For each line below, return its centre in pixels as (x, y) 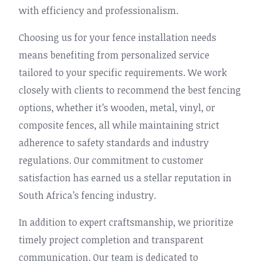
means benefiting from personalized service (114, 55)
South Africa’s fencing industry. (87, 195)
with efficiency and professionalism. (99, 11)
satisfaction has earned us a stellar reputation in (125, 178)
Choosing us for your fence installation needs (118, 37)
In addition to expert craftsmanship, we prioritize (126, 222)
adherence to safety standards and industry (114, 143)
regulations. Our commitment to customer (111, 160)
